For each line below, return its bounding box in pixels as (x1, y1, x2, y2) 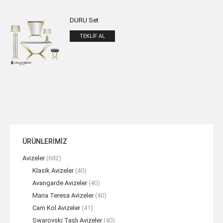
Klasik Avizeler (32, 167, 74, 174)
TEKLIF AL (80, 33, 105, 39)
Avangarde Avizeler (32, 179, 87, 187)
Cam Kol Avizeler (32, 204, 80, 212)
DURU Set (70, 16, 99, 24)
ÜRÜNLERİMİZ (22, 137, 67, 145)
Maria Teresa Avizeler (32, 192, 94, 199)
